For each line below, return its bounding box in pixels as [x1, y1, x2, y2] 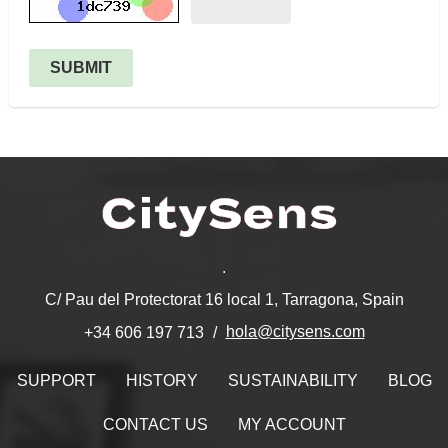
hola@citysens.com [225, 323, 365, 341]
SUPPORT [16, 371, 96, 389]
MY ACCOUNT [237, 415, 346, 433]
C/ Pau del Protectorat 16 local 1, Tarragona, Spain [44, 290, 404, 308]
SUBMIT [50, 59, 112, 77]
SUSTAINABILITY [227, 371, 358, 389]
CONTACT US [102, 415, 208, 433]
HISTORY [125, 371, 198, 389]
